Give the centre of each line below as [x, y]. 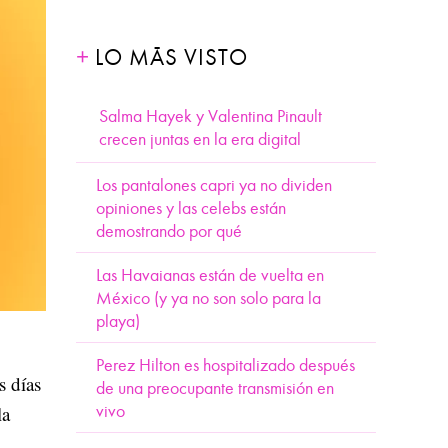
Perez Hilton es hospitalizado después [225, 365]
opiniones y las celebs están [191, 208]
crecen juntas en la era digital [200, 139]
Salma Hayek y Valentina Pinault [210, 116]
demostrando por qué [169, 231]
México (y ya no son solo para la [208, 298]
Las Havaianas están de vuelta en [210, 275]
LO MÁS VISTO [171, 57]
